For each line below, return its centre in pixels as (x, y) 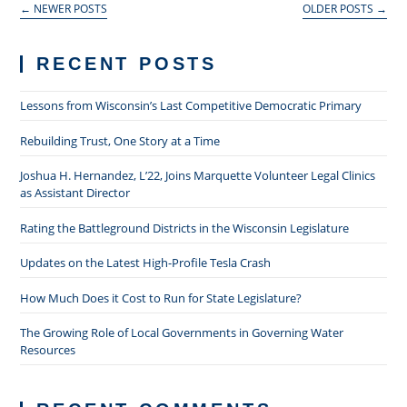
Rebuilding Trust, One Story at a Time (120, 140)
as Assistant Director (75, 193)
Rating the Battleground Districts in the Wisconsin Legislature (185, 228)
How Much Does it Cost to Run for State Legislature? (161, 298)
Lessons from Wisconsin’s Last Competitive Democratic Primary (191, 105)
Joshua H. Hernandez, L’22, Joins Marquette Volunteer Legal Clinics (198, 175)
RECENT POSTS (127, 64)
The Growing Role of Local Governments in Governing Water (182, 333)
